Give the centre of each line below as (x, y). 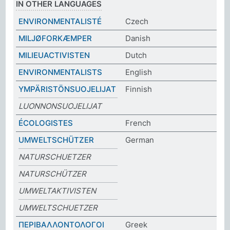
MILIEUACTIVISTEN (54, 55)
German (140, 140)
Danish (138, 38)
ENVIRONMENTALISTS (61, 72)
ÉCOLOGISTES (46, 123)
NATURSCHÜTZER (53, 174)
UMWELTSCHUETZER (58, 207)
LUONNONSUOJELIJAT (60, 106)
